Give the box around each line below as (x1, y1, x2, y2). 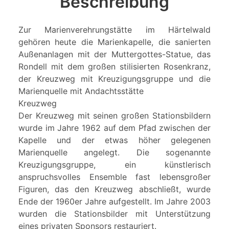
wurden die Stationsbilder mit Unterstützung (18, 209, 211, 219)
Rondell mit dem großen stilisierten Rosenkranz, (18, 61, 211, 72)
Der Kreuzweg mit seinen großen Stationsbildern (18, 110, 211, 121)
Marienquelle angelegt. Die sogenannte (18, 147, 211, 158)
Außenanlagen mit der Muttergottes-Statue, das (18, 49, 211, 60)
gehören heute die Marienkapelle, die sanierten (18, 37, 211, 48)
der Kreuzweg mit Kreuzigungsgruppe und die (18, 74, 211, 84)
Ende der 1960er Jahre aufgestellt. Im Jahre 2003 (18, 196, 211, 207)
